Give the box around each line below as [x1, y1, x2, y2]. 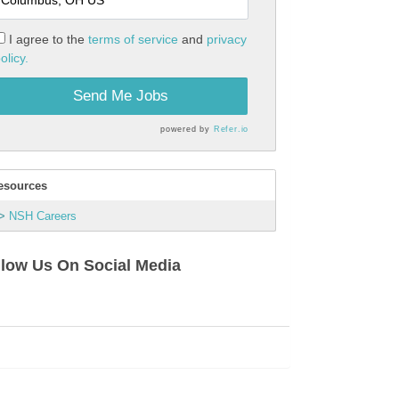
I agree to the [8, 31, 88, 46]
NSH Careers [8, 208, 77, 223]
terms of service [87, 31, 178, 46]
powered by [159, 124, 214, 134]
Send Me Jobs [73, 87, 169, 104]
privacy [206, 31, 247, 46]
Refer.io [213, 124, 249, 134]
